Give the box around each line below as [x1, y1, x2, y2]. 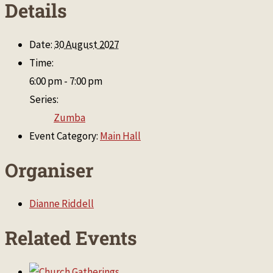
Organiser [5, 157, 93, 182]
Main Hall [100, 129, 141, 143]
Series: [29, 93, 58, 106]
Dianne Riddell [29, 197, 94, 211]
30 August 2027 [54, 38, 119, 51]
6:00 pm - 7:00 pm [29, 74, 102, 88]
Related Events [5, 225, 137, 250]
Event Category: [29, 129, 98, 143]
